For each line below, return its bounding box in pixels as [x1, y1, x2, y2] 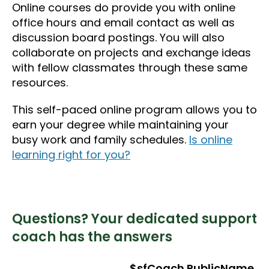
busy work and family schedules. [12, 131, 189, 147]
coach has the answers [12, 227, 172, 246]
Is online [189, 131, 232, 147]
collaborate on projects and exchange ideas [12, 44, 251, 60]
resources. [12, 74, 68, 90]
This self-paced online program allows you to [12, 101, 257, 117]
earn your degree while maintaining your [12, 116, 229, 132]
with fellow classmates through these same [12, 59, 247, 75]
